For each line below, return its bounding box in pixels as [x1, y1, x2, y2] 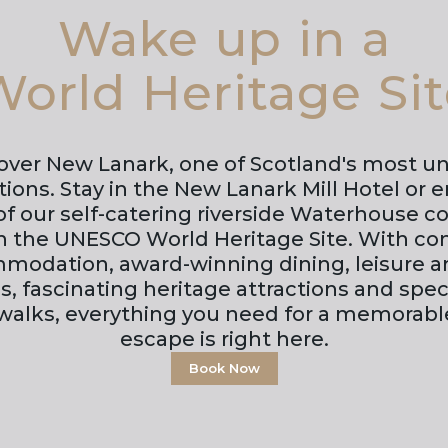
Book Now [188, 359, 260, 376]
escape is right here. [119, 326, 329, 351]
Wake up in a [57, 9, 391, 68]
